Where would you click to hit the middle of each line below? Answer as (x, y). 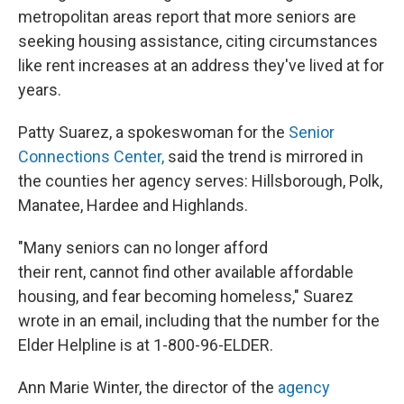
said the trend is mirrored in (264, 157)
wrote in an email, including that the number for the (199, 321)
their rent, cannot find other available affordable (186, 272)
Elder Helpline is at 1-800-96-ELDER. (146, 345)
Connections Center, (91, 157)
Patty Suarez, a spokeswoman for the (151, 133)
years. (40, 90)
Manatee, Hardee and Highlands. (133, 206)
